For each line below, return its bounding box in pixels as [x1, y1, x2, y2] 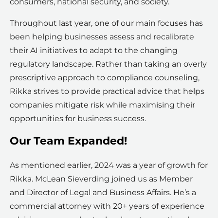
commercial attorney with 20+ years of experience [10, 201, 204, 211]
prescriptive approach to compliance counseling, [10, 73, 200, 83]
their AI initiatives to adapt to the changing [10, 46, 178, 55]
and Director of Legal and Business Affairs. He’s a [10, 188, 196, 198]
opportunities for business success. [10, 114, 146, 124]
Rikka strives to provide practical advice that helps [10, 87, 204, 96]
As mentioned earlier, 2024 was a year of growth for [10, 161, 208, 170]
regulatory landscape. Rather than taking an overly [10, 59, 207, 69]
